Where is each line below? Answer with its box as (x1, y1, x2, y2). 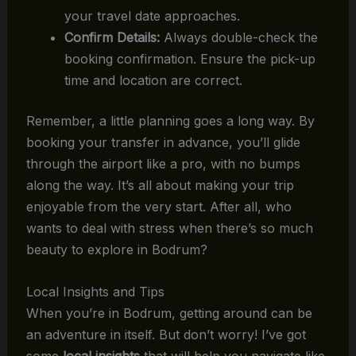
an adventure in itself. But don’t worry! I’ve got (25, 326, 306, 342)
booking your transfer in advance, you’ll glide (25, 134, 300, 151)
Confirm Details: (64, 29, 160, 46)
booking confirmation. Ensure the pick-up (64, 51, 315, 68)
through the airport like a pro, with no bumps (25, 156, 300, 172)
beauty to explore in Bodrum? (25, 242, 207, 258)
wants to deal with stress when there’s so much (25, 220, 313, 237)
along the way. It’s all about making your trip (25, 177, 294, 194)
